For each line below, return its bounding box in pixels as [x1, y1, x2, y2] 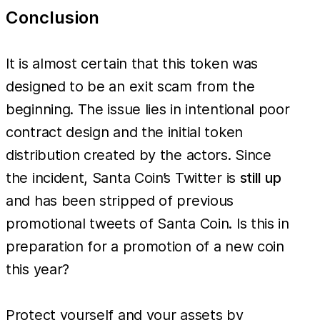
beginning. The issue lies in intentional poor [6, 101, 290, 119]
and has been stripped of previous [6, 192, 234, 210]
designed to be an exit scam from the [6, 78, 255, 96]
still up [239, 169, 281, 187]
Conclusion [6, 7, 99, 29]
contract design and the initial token [6, 124, 243, 141]
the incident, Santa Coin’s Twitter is [6, 169, 240, 187]
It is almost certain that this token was [6, 55, 259, 73]
